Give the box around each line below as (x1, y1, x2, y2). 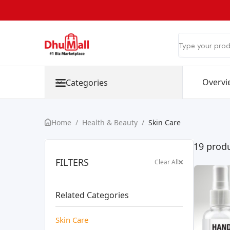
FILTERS (55, 156, 89, 168)
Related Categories (55, 189, 129, 201)
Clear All (154, 157, 179, 166)
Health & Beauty (82, 118, 138, 127)
